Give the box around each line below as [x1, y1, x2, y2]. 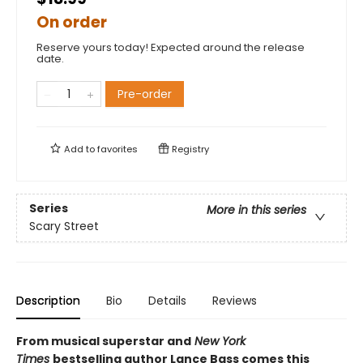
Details [148, 293, 186, 309]
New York [191, 333, 246, 349]
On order [36, 11, 107, 33]
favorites [97, 143, 138, 156]
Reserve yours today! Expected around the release [36, 40, 305, 55]
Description [16, 293, 80, 309]
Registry [169, 143, 209, 156]
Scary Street [29, 218, 99, 235]
